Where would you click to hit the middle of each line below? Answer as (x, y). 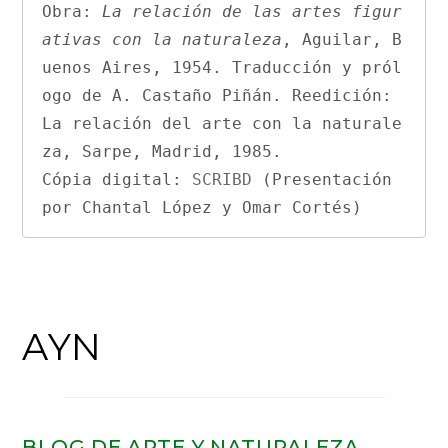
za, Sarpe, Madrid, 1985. (161, 152)
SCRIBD (221, 180)
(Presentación (321, 180)
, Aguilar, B (341, 40)
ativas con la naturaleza (161, 40)
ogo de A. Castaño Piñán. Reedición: (216, 96)
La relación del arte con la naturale (221, 124)
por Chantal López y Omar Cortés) (201, 208)
